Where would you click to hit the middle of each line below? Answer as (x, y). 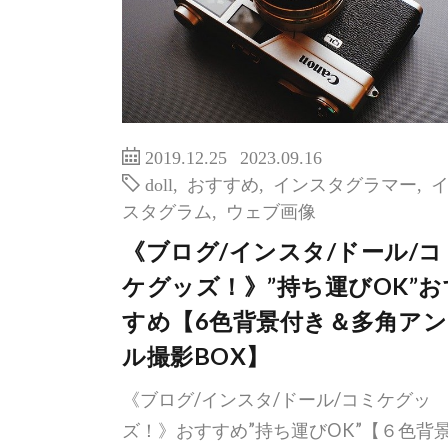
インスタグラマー (345, 183)
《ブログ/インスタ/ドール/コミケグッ (276, 399)
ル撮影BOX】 (196, 356)
